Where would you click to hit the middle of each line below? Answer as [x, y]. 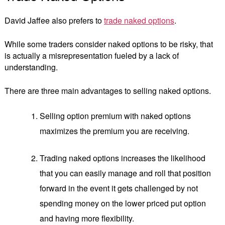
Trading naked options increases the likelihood [123, 158]
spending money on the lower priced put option [123, 203]
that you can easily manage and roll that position [126, 173]
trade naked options [139, 20]
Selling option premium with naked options [116, 116]
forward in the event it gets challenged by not [119, 188]
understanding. [32, 67]
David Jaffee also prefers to [54, 20]
